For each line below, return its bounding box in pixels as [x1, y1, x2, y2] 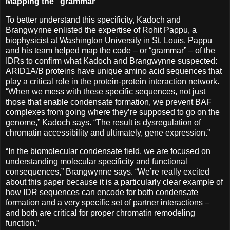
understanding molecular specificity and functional [6, 157, 187, 166]
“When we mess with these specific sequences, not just [6, 87, 205, 97]
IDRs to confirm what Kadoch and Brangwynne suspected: [6, 56, 217, 66]
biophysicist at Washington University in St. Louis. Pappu [6, 36, 212, 45]
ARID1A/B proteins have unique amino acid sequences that [6, 67, 222, 76]
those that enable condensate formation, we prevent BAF [6, 98, 212, 107]
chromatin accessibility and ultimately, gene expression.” [6, 128, 210, 138]
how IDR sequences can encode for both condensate [6, 188, 198, 197]
